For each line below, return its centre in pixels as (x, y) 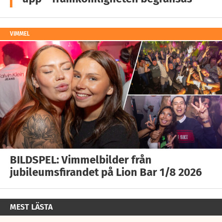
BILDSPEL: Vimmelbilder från (81, 160)
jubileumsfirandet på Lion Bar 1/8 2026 (106, 172)
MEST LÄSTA (31, 207)
